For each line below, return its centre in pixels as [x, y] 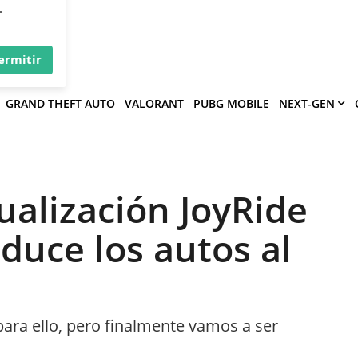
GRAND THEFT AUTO [60, 103]
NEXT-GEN [307, 103]
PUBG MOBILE [231, 103]
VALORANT [154, 103]
